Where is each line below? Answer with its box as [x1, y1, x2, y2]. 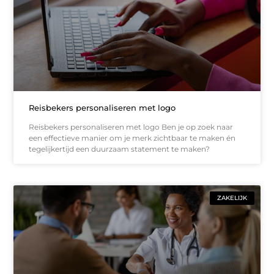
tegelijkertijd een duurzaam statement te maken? [29, 144, 210, 154]
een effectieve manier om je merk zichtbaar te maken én [29, 133, 236, 143]
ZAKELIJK [217, 193, 247, 202]
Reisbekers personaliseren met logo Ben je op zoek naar [29, 122, 234, 131]
